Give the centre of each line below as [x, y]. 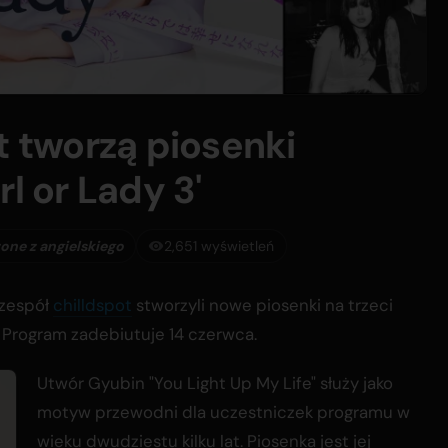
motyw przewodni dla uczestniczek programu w [223, 412]
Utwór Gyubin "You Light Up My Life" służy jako [215, 383]
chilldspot [92, 305]
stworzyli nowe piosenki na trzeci [262, 305]
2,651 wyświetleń [219, 245]
